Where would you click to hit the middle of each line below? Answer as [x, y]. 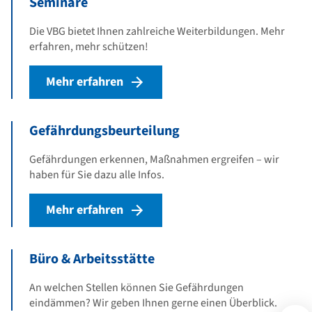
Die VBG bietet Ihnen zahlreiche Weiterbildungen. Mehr [157, 31]
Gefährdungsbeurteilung [104, 131]
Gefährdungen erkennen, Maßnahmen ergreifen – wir [154, 159]
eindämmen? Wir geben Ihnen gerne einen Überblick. [154, 303]
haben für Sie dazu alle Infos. [97, 174]
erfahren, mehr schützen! [89, 46]
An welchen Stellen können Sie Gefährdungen [136, 287]
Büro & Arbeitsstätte [92, 259]
